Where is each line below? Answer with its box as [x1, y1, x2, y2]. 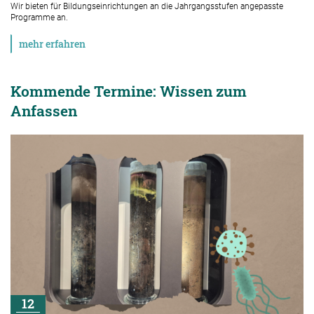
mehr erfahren [19, 36, 86, 50]
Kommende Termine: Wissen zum [11, 81, 247, 101]
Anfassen [11, 100, 77, 121]
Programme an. [11, 12, 68, 22]
